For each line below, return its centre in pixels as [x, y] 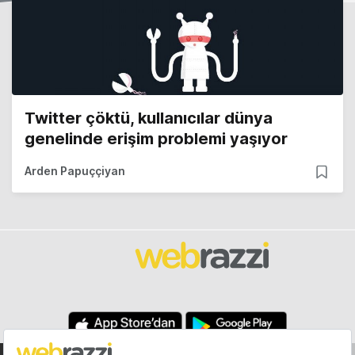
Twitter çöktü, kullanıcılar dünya [149, 118]
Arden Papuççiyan [75, 171]
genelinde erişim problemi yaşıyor [156, 139]
